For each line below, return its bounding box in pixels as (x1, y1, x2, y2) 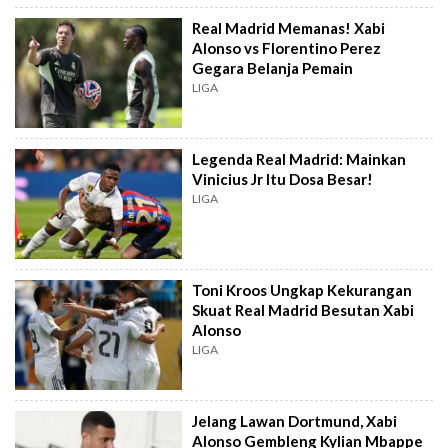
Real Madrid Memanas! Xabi (192, 19, 386, 38)
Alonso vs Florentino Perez (192, 39, 382, 58)
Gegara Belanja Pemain (192, 59, 354, 78)
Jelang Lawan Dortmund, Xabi (192, 411, 398, 430)
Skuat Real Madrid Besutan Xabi (192, 300, 415, 319)
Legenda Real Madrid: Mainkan (192, 150, 407, 169)
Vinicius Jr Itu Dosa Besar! (192, 170, 374, 189)
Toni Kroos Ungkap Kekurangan (192, 280, 413, 299)
